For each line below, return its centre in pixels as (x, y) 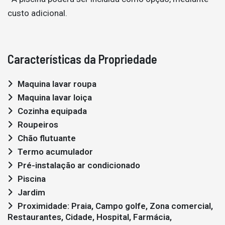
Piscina (32, 179)
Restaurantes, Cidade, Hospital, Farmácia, (90, 217)
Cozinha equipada (52, 111)
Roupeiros (38, 125)
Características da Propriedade (82, 59)
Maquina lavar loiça (55, 97)
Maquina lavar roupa (57, 84)
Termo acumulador (55, 152)
